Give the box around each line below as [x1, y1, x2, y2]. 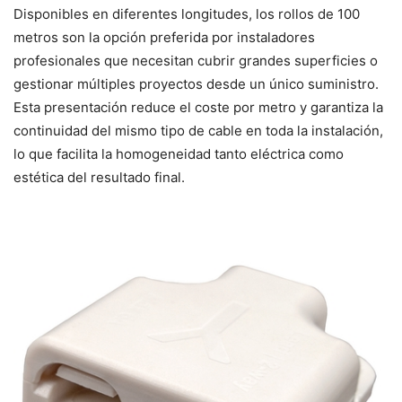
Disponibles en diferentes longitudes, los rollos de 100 [13, 5, 360, 23]
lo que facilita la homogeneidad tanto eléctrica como [13, 145, 344, 163]
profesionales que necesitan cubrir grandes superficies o [13, 52, 378, 70]
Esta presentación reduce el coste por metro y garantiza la [13, 99, 383, 117]
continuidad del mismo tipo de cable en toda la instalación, [13, 122, 383, 140]
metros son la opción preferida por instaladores [13, 29, 315, 47]
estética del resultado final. [13, 169, 185, 187]
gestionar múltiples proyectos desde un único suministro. [13, 75, 379, 93]
